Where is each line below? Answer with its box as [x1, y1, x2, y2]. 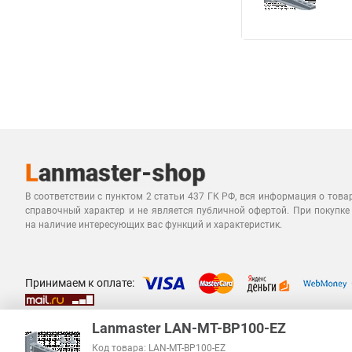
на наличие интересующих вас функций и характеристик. [25, 219, 282, 230]
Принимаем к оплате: [25, 276, 134, 289]
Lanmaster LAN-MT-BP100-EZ [92, 320, 286, 336]
